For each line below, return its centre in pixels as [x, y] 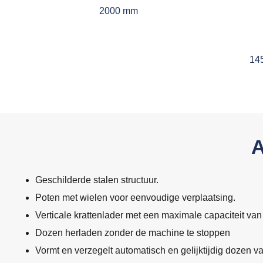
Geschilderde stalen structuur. [97, 180]
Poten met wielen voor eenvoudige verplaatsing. [135, 198]
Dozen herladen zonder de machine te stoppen [133, 233]
